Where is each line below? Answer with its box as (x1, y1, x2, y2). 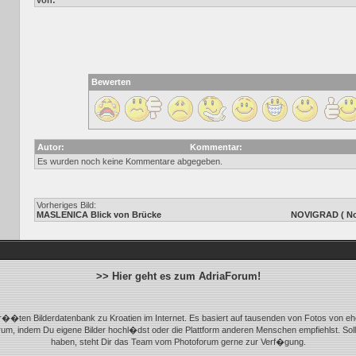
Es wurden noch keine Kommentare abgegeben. (37, 157, 222, 166)
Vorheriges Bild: (37, 200, 96, 210)
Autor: (37, 142, 64, 152)
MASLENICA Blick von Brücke (37, 210, 161, 219)
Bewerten (91, 77, 131, 87)
